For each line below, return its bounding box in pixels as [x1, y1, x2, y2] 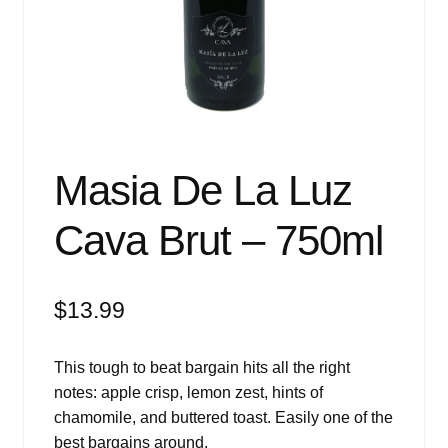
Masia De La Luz [53, 167, 352, 215]
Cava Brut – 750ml [53, 217, 383, 265]
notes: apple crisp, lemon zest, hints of [53, 384, 323, 402]
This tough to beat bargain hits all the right [53, 359, 350, 377]
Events [22, 3, 72, 21]
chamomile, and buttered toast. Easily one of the [53, 409, 393, 427]
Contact [22, 162, 78, 180]
